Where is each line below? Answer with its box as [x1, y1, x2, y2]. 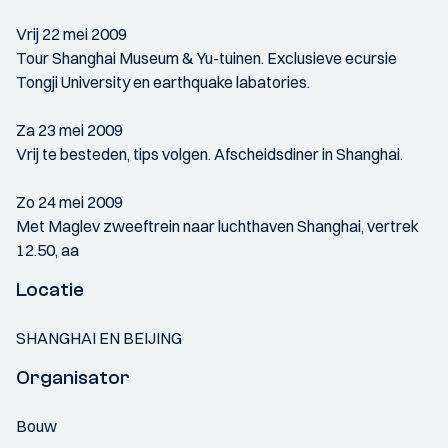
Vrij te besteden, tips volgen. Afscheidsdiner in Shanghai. [16, 144, 403, 164]
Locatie [16, 278, 84, 301]
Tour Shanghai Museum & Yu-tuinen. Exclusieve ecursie [16, 48, 397, 68]
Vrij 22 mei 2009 [16, 24, 127, 44]
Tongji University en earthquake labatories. [16, 72, 310, 92]
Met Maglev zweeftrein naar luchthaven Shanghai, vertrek [16, 216, 419, 236]
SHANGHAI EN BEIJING [16, 328, 182, 348]
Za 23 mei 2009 [16, 120, 123, 140]
